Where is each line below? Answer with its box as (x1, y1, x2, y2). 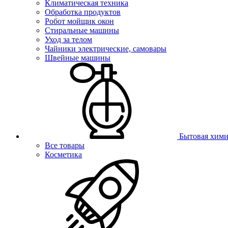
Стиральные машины (45, 26, 119, 35)
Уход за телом (45, 35, 92, 44)
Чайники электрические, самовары (45, 44, 166, 53)
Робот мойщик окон (45, 17, 114, 25)
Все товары (45, 141, 84, 150)
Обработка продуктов (45, 8, 121, 16)
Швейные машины (45, 53, 110, 62)
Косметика (45, 150, 82, 159)
